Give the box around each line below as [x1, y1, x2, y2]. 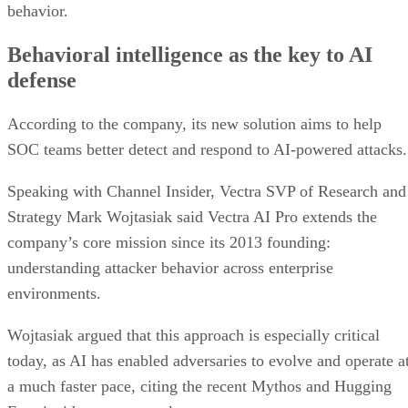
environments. [7, 283, 101, 302]
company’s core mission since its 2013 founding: [7, 232, 331, 251]
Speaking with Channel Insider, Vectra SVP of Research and [7, 181, 406, 200]
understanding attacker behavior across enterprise [7, 258, 333, 277]
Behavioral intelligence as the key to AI [7, 42, 372, 66]
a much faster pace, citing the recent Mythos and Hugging [7, 376, 392, 395]
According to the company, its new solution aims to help [7, 114, 382, 133]
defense [7, 67, 76, 92]
